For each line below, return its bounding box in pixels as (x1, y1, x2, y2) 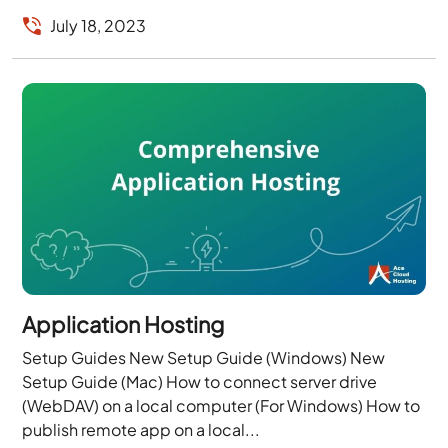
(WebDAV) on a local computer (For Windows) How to (22, 394, 421, 416)
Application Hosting (22, 309, 225, 338)
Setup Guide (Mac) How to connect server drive (22, 370, 378, 392)
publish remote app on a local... (22, 418, 261, 440)
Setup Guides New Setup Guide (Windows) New (22, 346, 386, 368)
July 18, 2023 (50, 14, 147, 36)
